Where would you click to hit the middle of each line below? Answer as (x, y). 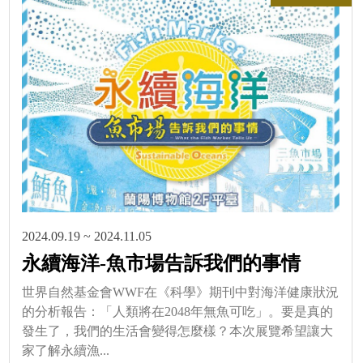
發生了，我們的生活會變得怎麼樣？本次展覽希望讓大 (177, 331)
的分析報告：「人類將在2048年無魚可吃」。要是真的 (177, 312)
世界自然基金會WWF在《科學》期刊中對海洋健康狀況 (180, 293)
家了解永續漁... (66, 351)
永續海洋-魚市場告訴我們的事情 (161, 264)
